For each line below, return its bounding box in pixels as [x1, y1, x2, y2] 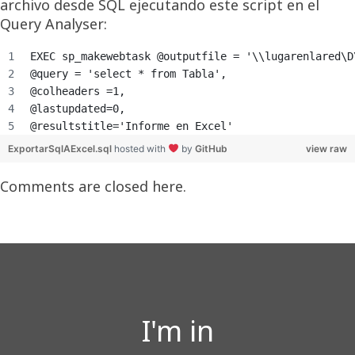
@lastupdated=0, [30, 101, 125, 115]
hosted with [114, 142, 168, 155]
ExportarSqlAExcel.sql [8, 142, 114, 155]
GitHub [194, 142, 227, 155]
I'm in [141, 311, 214, 350]
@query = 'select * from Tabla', [30, 67, 227, 80]
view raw [306, 142, 347, 155]
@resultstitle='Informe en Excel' [30, 119, 233, 132]
